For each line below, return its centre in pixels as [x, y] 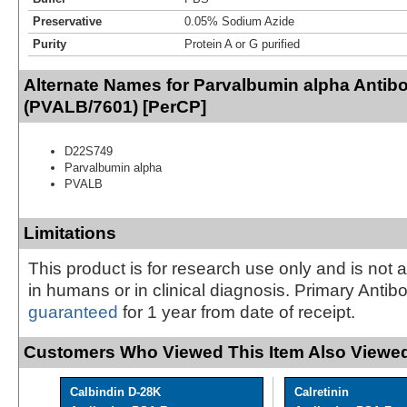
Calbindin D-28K [115, 392]
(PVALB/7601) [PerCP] [115, 106]
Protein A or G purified [242, 44]
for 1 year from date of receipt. [237, 312]
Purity [50, 44]
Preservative [67, 21]
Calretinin [322, 392]
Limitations [70, 233]
